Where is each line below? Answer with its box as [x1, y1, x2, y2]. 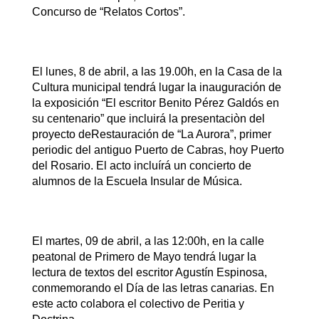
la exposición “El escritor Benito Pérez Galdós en [31, 96, 279, 109]
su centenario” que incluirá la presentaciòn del [31, 112, 265, 125]
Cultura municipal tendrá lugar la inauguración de [31, 80, 281, 93]
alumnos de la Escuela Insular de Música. [31, 174, 242, 187]
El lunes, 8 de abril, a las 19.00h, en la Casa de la [31, 65, 282, 78]
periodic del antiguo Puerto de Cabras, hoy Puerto [31, 143, 284, 156]
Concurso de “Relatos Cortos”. [31, 5, 185, 18]
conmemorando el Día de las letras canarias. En [31, 281, 274, 294]
